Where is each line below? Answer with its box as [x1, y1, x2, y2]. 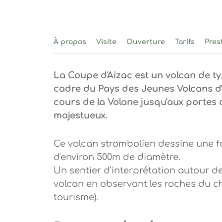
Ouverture [126, 38, 165, 46]
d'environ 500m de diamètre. [53, 152, 180, 162]
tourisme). [53, 192, 99, 202]
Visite [96, 38, 116, 46]
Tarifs [174, 38, 195, 46]
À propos [53, 38, 86, 46]
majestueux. [53, 110, 108, 120]
